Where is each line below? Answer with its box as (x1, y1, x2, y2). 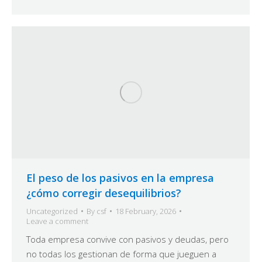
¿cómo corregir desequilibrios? (26, 185, 181, 200)
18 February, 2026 (115, 205, 176, 216)
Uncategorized (26, 205, 78, 216)
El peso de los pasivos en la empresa (26, 170, 214, 185)
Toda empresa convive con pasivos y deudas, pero (26, 233, 229, 245)
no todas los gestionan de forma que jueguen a (26, 247, 216, 260)
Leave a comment (26, 215, 88, 226)
